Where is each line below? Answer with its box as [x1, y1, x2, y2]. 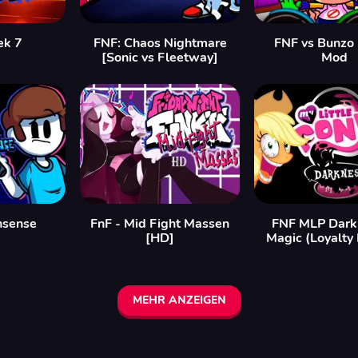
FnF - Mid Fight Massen [90, 215, 229, 233]
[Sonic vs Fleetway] [101, 49, 218, 66]
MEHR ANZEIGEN [132, 292, 226, 308]
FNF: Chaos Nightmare [93, 34, 227, 52]
